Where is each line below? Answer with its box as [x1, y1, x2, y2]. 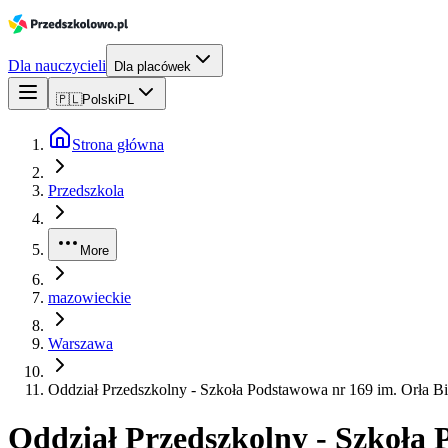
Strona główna [72, 136, 164, 153]
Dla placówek [114, 59, 191, 74]
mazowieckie [48, 289, 131, 306]
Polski [82, 92, 118, 107]
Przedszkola [48, 182, 124, 199]
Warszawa [48, 335, 113, 352]
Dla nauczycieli [8, 57, 106, 74]
